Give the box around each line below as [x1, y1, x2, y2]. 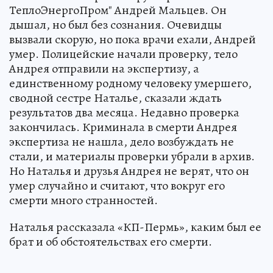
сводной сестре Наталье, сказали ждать [9, 90, 222, 106]
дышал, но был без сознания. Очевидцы [9, 16, 222, 33]
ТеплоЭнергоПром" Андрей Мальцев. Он [9, 2, 227, 18]
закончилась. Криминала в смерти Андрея [9, 119, 237, 135]
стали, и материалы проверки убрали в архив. [9, 148, 255, 165]
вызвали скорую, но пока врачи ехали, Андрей [9, 31, 256, 48]
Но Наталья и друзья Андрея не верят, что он [9, 163, 249, 179]
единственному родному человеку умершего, [9, 75, 252, 91]
